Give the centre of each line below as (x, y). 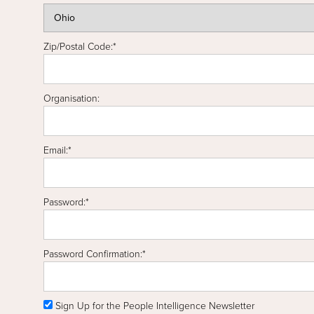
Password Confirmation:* (95, 254)
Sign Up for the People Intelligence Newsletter (155, 306)
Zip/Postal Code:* (80, 47)
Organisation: (71, 99)
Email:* (57, 151)
